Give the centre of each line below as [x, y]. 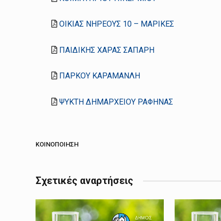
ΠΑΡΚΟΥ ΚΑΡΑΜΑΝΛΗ [100, 76]
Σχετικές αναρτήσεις [84, 181]
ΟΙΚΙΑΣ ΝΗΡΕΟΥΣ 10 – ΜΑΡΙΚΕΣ [117, 24]
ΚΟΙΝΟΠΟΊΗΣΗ [57, 144]
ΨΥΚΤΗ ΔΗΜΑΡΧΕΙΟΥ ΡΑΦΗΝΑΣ [116, 102]
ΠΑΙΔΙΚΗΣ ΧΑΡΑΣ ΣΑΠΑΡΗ [107, 50]
